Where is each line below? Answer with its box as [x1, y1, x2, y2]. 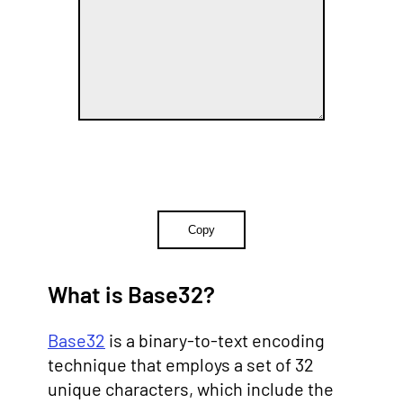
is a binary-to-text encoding [105, 329, 325, 352]
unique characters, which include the [48, 378, 334, 400]
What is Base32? [48, 279, 215, 308]
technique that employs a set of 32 [48, 354, 314, 376]
